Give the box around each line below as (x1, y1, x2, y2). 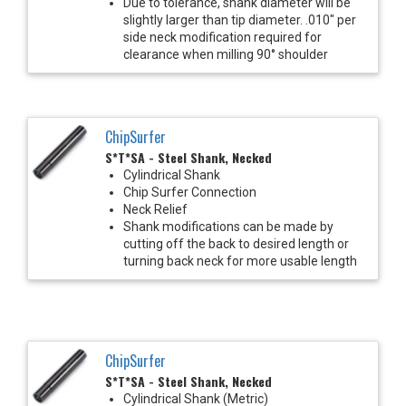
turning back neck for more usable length (123, 253, 357, 268)
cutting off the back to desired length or (123, 236, 349, 251)
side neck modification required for (123, 29, 322, 44)
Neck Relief (123, 201, 188, 217)
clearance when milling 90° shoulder (123, 46, 328, 62)
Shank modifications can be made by (123, 218, 333, 234)
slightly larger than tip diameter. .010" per (123, 12, 356, 27)
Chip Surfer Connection (123, 184, 256, 199)
